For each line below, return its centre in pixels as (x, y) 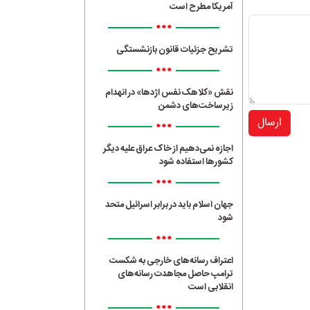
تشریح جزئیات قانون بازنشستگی (175, 49)
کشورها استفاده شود (197, 162)
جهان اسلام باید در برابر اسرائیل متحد (170, 204)
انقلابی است (211, 287)
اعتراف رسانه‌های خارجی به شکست (172, 261)
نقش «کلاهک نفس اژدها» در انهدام (170, 92)
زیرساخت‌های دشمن (196, 106)
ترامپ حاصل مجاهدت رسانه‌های (176, 274)
